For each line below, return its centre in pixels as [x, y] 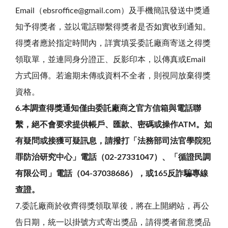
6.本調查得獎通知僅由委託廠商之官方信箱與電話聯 [108, 108]
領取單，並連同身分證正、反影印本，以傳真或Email [110, 59]
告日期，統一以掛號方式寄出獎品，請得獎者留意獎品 [113, 222]
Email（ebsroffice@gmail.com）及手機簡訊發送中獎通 [113, 10]
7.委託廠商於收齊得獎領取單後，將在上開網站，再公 [112, 206]
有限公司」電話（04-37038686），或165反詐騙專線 [112, 173]
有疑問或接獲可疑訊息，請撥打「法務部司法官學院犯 [113, 141]
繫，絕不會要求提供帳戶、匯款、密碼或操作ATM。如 [114, 124]
